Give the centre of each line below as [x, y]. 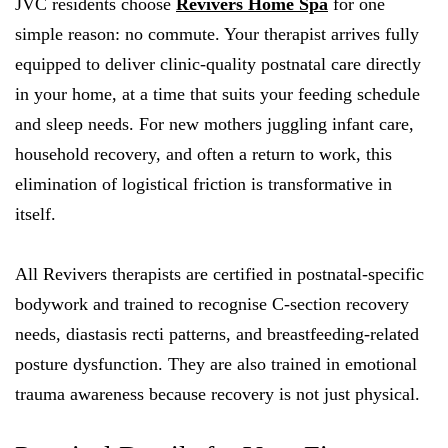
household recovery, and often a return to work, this [203, 154]
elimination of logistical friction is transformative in [203, 184]
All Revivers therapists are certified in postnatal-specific [219, 274]
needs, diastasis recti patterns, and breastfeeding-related [217, 334]
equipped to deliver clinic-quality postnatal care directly [218, 64]
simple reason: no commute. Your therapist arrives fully [217, 34]
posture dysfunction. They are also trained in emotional [216, 364]
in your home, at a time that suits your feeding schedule [217, 94]
